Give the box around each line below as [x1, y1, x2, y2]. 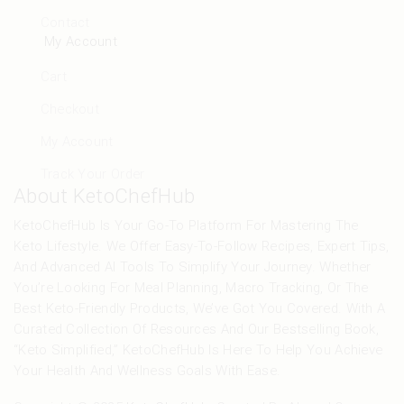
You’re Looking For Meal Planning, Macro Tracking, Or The [14, 279, 369, 296]
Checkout [40, 100, 100, 117]
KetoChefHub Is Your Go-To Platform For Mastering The [14, 216, 359, 234]
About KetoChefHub [14, 183, 196, 207]
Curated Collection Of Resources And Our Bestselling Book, [14, 320, 380, 337]
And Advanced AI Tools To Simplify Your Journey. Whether [14, 258, 372, 275]
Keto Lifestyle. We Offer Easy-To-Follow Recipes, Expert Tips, [14, 237, 390, 254]
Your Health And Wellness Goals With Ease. [14, 362, 281, 379]
